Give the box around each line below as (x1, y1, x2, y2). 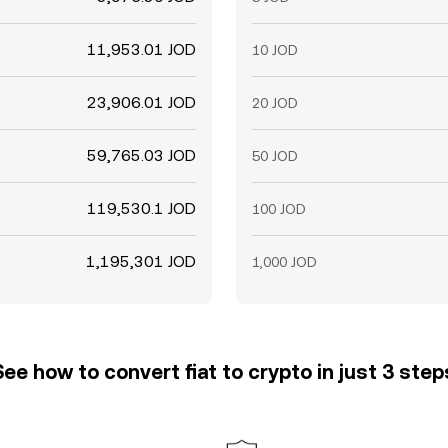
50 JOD (252, 148, 298, 164)
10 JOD (252, 42, 298, 58)
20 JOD (252, 95, 298, 111)
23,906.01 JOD (87, 93, 196, 112)
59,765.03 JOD (87, 146, 196, 165)
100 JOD (252, 201, 306, 217)
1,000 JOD (252, 254, 317, 270)
